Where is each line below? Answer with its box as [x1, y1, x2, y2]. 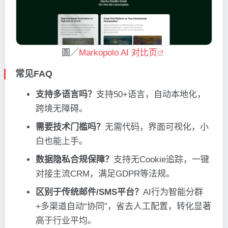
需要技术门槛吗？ [36, 122, 105, 132]
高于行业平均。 [36, 216, 96, 226]
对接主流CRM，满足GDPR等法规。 [36, 169, 175, 179]
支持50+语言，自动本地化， [96, 90, 206, 100]
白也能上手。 [36, 136, 88, 147]
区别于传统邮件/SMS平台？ [36, 187, 143, 197]
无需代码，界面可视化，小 [105, 122, 209, 132]
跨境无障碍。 [36, 104, 88, 114]
